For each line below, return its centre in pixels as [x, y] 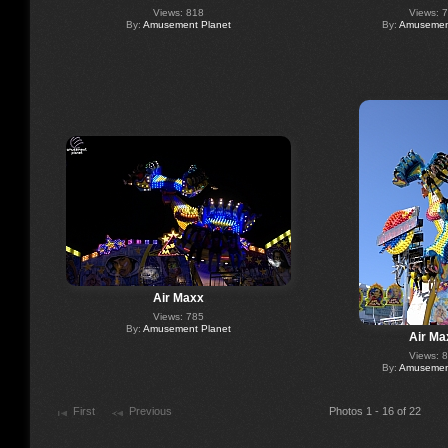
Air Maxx [178, 297]
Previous [150, 411]
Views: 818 [178, 12]
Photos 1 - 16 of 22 [375, 411]
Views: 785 [178, 316]
